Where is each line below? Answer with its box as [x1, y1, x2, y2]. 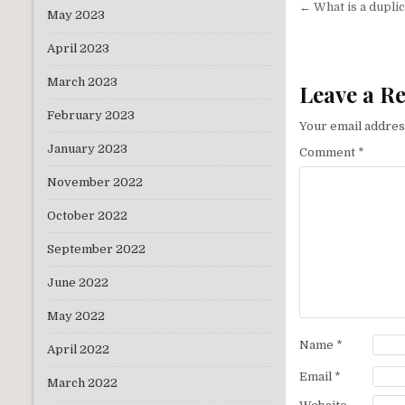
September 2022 [47, 242, 146, 257]
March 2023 [47, 75, 118, 89]
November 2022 [47, 175, 143, 190]
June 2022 [47, 276, 108, 290]
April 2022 [47, 343, 109, 357]
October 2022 [47, 209, 127, 223]
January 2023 [47, 142, 127, 156]
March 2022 [47, 376, 118, 391]
